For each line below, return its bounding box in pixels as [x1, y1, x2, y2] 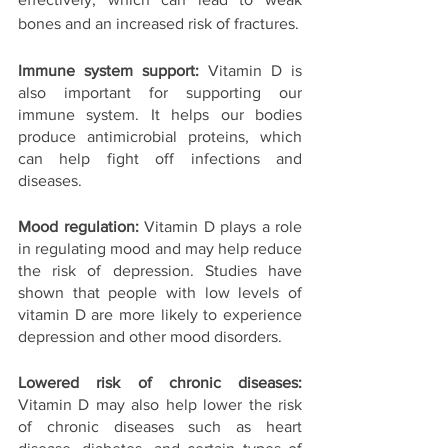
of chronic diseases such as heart [18, 418, 302, 436]
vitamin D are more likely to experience [18, 306, 302, 324]
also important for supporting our [18, 84, 302, 102]
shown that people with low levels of [18, 284, 302, 302]
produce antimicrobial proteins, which [18, 128, 302, 146]
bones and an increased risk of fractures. [18, 15, 299, 33]
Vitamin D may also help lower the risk [18, 396, 302, 414]
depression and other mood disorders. [18, 328, 282, 346]
